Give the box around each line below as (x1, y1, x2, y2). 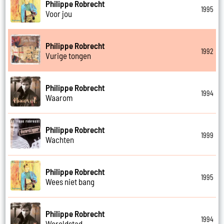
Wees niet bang (45, 176, 95, 186)
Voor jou (45, 8, 72, 18)
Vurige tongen (45, 50, 91, 60)
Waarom (45, 92, 73, 102)
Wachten (45, 134, 74, 144)
